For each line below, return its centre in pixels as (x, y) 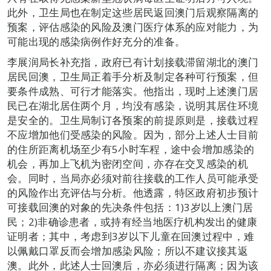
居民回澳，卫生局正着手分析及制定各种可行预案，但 (133, 77)
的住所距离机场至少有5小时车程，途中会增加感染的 (131, 149)
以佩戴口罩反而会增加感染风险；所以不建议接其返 (128, 251)
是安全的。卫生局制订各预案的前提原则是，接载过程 (133, 120)
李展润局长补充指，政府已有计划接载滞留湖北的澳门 (133, 62)
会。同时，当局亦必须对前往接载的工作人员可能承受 (133, 178)
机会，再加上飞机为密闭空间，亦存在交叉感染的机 (128, 164)
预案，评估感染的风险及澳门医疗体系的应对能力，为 (133, 27)
